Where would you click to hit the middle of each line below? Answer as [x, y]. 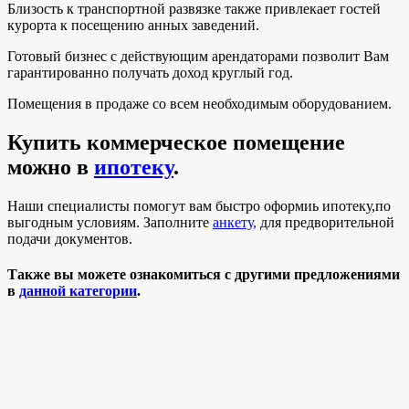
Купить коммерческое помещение [176, 143]
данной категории [78, 291]
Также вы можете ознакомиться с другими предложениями [204, 275]
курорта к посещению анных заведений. [135, 26]
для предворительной [325, 222]
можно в [51, 168]
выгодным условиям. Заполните [110, 222]
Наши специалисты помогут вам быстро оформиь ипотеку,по [199, 206]
